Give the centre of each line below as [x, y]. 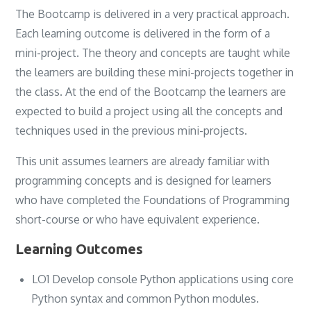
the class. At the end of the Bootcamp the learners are [151, 91]
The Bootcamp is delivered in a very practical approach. [153, 14]
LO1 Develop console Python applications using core [163, 279]
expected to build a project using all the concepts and [149, 111]
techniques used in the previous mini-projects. [132, 130]
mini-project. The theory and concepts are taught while [153, 52]
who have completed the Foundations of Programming [153, 200]
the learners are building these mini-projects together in [155, 72]
